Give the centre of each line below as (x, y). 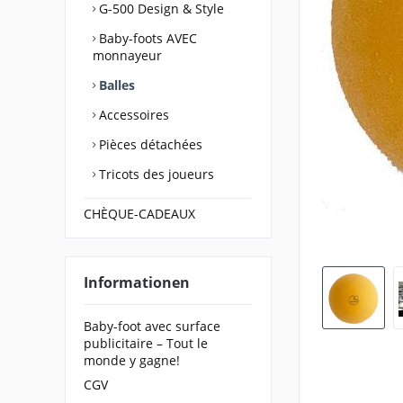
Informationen (137, 282)
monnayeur (127, 55)
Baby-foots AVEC (146, 38)
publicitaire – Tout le (146, 343)
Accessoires (132, 115)
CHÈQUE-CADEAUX (139, 214)
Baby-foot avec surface (152, 326)
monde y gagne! (132, 360)
